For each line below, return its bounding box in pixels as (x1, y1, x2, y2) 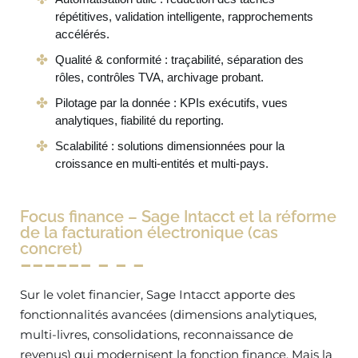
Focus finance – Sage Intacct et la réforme (20, 207, 336, 226)
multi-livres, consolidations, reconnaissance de (20, 327, 293, 342)
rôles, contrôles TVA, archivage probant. (55, 70, 264, 84)
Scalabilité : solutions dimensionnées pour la (55, 139, 284, 153)
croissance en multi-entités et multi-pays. (55, 157, 268, 170)
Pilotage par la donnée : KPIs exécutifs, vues (55, 96, 288, 109)
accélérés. (55, 27, 109, 41)
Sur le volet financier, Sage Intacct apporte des (20, 287, 295, 302)
